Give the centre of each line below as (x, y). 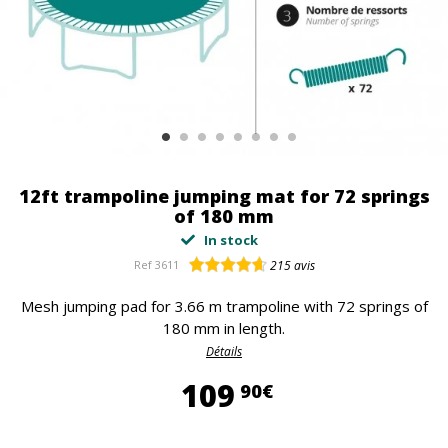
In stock (229, 240)
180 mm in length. (224, 328)
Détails (224, 351)
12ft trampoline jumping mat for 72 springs (224, 196)
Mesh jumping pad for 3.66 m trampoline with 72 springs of (224, 306)
